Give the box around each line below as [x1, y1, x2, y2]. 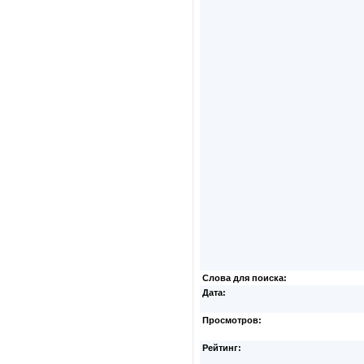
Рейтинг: [202, 343, 241, 353]
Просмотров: [202, 315, 262, 325]
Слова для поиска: [202, 273, 287, 283]
